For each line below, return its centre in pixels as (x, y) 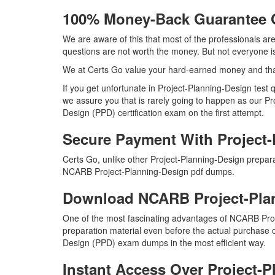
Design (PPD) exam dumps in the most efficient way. (164, 242)
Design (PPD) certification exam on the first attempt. (163, 112)
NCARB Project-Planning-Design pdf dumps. (149, 171)
